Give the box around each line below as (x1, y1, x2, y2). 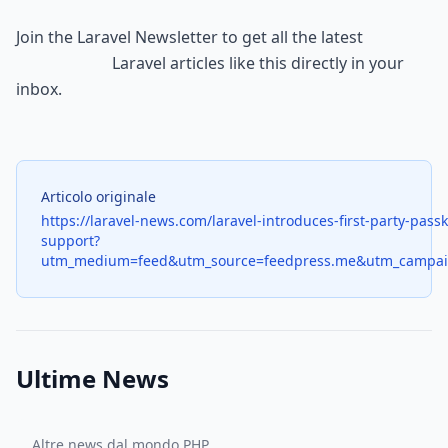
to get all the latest (218, 26, 363, 48)
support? (41, 231, 100, 250)
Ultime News (16, 362, 169, 395)
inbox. (16, 78, 62, 100)
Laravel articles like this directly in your (16, 52, 112, 74)
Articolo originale (41, 187, 156, 206)
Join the (16, 26, 77, 48)
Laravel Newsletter (77, 26, 218, 48)
